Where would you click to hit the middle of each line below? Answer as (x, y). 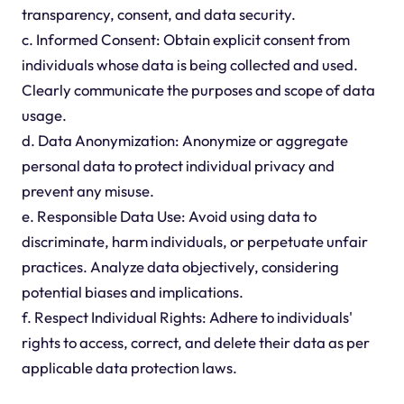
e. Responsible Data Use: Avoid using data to (169, 216)
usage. (44, 115)
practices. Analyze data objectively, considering (180, 267)
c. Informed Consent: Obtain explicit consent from (185, 40)
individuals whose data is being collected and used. (189, 65)
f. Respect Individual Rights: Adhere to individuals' (187, 317)
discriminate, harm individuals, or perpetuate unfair (194, 242)
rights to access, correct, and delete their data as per (195, 343)
